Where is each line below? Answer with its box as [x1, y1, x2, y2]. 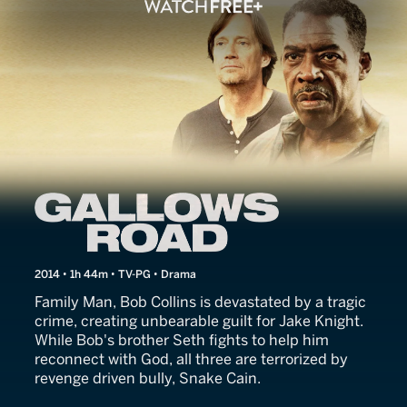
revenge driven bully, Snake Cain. [35, 369, 261, 387]
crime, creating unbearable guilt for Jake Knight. [35, 312, 363, 330]
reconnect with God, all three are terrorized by [35, 350, 348, 368]
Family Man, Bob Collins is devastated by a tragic [35, 293, 366, 311]
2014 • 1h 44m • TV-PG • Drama [35, 267, 196, 281]
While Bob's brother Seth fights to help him [35, 331, 329, 349]
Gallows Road [34, 189, 220, 224]
